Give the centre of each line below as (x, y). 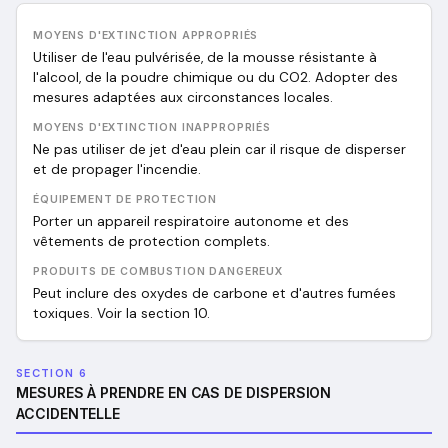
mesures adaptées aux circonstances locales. (183, 97)
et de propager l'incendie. (117, 169)
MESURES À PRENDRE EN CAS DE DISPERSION (174, 392)
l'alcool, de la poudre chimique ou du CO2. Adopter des (215, 77)
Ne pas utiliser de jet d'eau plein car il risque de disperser (219, 149)
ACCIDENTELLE (68, 413)
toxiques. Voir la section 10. (121, 313)
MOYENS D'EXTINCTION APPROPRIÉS (146, 35)
